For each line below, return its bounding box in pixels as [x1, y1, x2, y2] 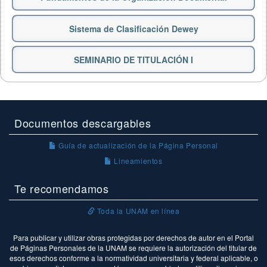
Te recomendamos [14, 181, 109, 196]
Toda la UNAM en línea [95, 206, 180, 216]
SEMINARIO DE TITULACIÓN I [74, 54, 193, 66]
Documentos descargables [14, 115, 151, 131]
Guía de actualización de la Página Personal [56, 140, 218, 150]
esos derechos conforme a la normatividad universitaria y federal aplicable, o [9, 253, 258, 263]
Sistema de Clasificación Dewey [69, 23, 198, 35]
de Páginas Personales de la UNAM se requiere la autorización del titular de [10, 243, 257, 253]
